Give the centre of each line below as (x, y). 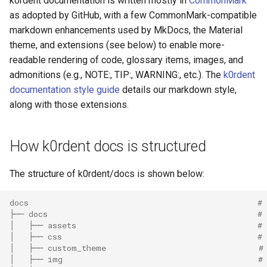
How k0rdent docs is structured (108, 146)
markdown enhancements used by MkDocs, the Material (126, 30)
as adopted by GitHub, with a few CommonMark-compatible (133, 15)
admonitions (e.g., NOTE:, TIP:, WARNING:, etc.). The (117, 75)
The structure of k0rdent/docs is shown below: (107, 174)
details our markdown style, (178, 90)
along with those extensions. (69, 105)
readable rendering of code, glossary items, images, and (126, 60)
